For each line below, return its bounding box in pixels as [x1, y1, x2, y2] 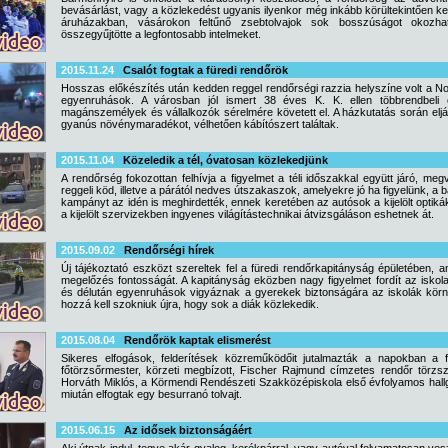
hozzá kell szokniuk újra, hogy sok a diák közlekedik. [61, 298, 319, 310]
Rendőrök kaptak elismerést [124, 334, 271, 346]
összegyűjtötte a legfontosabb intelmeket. [61, 28, 261, 40]
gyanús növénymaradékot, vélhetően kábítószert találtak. [61, 118, 339, 130]
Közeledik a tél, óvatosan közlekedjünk [123, 154, 328, 166]
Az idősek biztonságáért [124, 424, 252, 436]
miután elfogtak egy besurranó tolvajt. [61, 388, 242, 400]
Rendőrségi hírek [124, 244, 214, 256]
